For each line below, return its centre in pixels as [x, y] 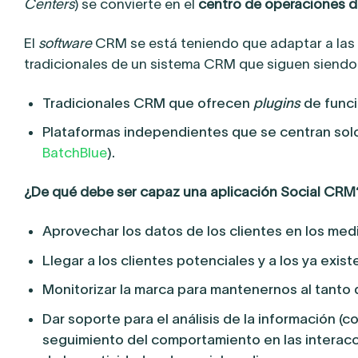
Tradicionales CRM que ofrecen [147, 103]
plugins [276, 103]
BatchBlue [74, 153]
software [65, 43]
